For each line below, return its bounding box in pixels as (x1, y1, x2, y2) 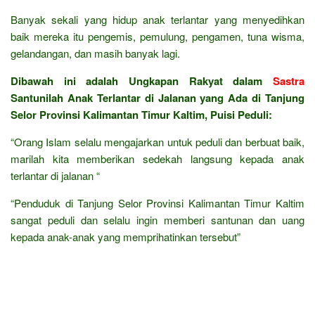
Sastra (273, 72, 304, 89)
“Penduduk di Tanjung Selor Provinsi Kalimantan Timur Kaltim (11, 195, 304, 210)
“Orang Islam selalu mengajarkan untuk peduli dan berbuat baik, (11, 134, 304, 149)
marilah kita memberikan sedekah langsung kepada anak (11, 150, 304, 166)
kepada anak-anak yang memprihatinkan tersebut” (11, 229, 240, 244)
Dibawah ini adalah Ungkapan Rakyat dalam (11, 72, 273, 89)
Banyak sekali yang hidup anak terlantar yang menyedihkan (11, 11, 304, 27)
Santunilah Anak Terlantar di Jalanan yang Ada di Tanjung (11, 89, 304, 105)
